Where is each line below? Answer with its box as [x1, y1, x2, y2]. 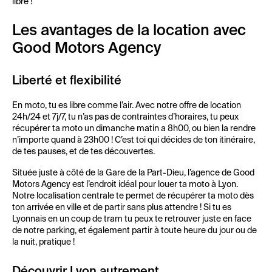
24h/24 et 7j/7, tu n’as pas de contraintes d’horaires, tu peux [12, 113, 239, 121]
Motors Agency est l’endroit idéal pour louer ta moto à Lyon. [12, 180, 238, 189]
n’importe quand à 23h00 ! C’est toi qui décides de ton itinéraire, [12, 136, 255, 144]
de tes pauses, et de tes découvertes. [12, 148, 155, 156]
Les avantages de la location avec [12, 24, 246, 39]
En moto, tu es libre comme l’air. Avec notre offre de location [12, 101, 241, 110]
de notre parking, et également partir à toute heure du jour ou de [12, 226, 257, 235]
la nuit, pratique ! [12, 238, 75, 246]
